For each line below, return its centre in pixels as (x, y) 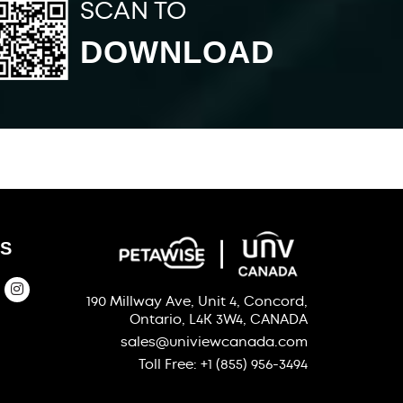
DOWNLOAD (178, 51)
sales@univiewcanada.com (214, 342)
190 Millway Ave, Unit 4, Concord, (197, 302)
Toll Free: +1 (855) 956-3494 (223, 365)
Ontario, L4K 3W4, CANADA (218, 320)
